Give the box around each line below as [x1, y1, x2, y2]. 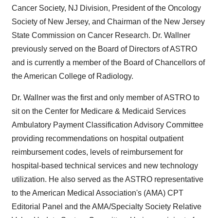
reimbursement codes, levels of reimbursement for [12, 148, 183, 156]
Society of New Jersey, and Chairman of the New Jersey [12, 18, 205, 26]
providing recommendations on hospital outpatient [12, 134, 183, 143]
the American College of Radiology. [12, 72, 133, 80]
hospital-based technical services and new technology [12, 162, 198, 170]
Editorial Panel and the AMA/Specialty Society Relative [12, 202, 201, 211]
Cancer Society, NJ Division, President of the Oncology [12, 4, 201, 12]
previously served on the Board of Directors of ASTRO [12, 45, 197, 53]
